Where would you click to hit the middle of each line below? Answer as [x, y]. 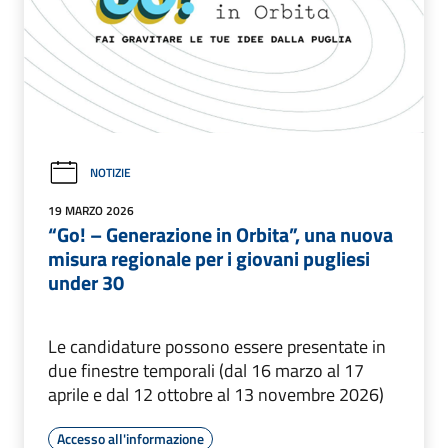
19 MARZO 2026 [91, 210]
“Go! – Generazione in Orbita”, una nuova [220, 234]
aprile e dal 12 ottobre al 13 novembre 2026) [216, 394]
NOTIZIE [110, 173]
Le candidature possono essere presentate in [217, 346]
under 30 [86, 282]
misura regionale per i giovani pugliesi [209, 258]
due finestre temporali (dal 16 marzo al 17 [206, 370]
